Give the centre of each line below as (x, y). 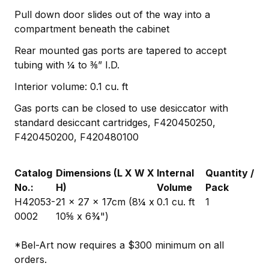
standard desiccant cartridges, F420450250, (115, 122)
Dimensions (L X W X (105, 173)
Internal (175, 173)
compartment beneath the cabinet (92, 29)
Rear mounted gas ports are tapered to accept (120, 50)
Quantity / (230, 173)
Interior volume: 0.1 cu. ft (71, 86)
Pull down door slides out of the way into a (112, 14)
